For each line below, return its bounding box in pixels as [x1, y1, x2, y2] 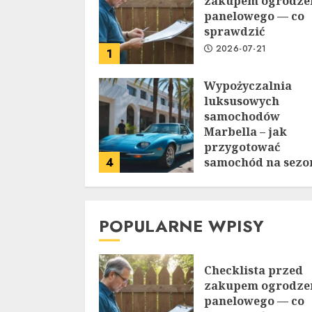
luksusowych [204, 93, 279, 109]
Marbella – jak [204, 124, 287, 140]
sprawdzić [204, 24, 265, 40]
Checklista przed [204, 263, 303, 279]
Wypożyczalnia [204, 78, 292, 94]
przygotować [204, 139, 280, 155]
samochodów [204, 109, 280, 125]
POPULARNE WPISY [99, 214, 264, 239]
